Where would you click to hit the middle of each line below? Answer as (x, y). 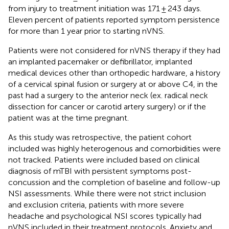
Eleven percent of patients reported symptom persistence (114, 19)
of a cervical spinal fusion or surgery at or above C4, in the (113, 84)
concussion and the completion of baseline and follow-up (114, 182)
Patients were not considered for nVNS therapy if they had (114, 50)
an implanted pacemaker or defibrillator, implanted (100, 61)
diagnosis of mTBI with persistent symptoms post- (100, 171)
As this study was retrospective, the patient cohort (100, 137)
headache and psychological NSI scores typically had (105, 216)
